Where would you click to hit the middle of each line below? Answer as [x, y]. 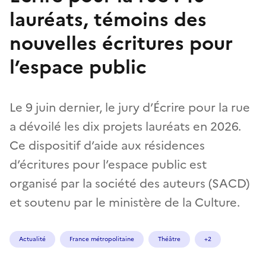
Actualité [32, 239]
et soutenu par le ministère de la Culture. [125, 202]
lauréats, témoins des [108, 19]
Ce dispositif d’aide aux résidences [107, 145]
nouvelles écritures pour [121, 43]
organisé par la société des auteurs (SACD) [129, 183]
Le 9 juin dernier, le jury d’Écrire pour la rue [130, 107]
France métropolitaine [102, 239]
